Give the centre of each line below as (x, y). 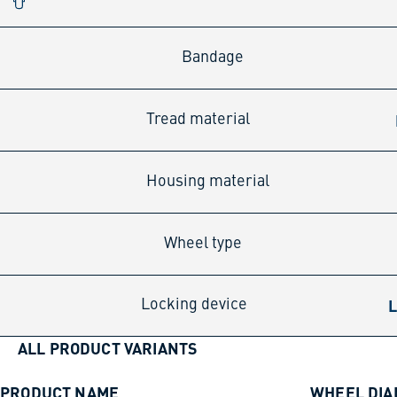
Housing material (207, 181)
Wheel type (203, 243)
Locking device (195, 305)
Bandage (213, 57)
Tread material (198, 119)
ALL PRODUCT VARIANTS (108, 347)
